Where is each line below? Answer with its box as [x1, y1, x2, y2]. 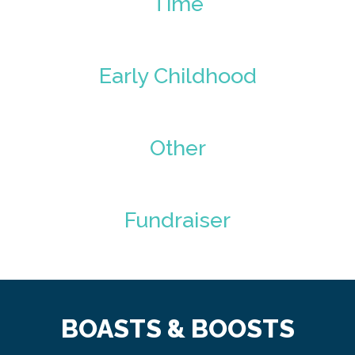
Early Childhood [98, 63, 257, 88]
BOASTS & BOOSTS [60, 313, 295, 343]
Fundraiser [124, 207, 231, 232]
